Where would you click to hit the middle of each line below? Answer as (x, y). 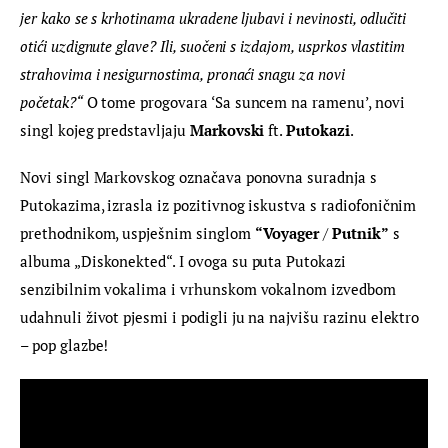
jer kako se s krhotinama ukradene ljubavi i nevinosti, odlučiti (215, 17)
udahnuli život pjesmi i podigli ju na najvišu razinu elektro (222, 317)
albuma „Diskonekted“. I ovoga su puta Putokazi (185, 261)
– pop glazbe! (64, 345)
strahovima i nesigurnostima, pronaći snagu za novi (184, 73)
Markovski (227, 129)
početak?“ (51, 101)
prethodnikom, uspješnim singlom (137, 233)
